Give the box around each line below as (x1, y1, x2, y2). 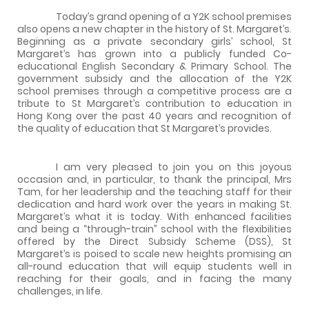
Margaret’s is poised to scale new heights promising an (17, 246, 292, 261)
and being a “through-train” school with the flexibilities (17, 221, 292, 236)
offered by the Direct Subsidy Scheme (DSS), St (17, 234, 292, 248)
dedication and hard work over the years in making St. (17, 197, 292, 211)
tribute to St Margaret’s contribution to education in (17, 96, 292, 110)
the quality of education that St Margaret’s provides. (17, 121, 272, 135)
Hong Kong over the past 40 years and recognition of (17, 108, 292, 123)
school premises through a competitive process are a (17, 83, 292, 98)
